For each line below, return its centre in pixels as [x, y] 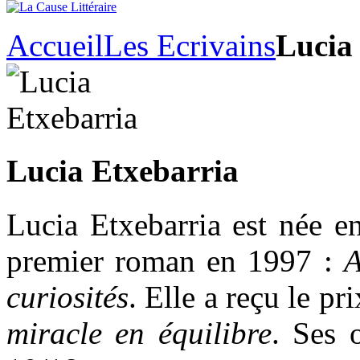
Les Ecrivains [190, 45]
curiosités [67, 297]
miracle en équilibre [139, 333]
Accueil [55, 45]
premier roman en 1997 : [175, 260]
